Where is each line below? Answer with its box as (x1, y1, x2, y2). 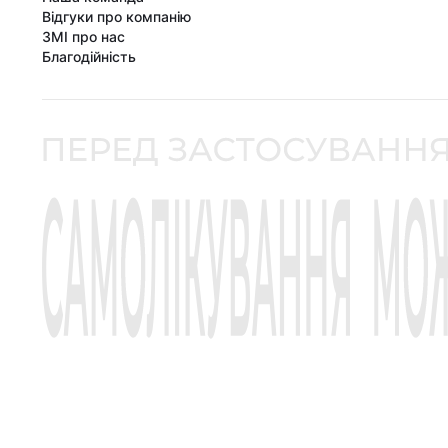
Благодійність (42, 47, 136, 65)
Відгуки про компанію (42, 7, 191, 25)
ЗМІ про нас (42, 27, 125, 45)
